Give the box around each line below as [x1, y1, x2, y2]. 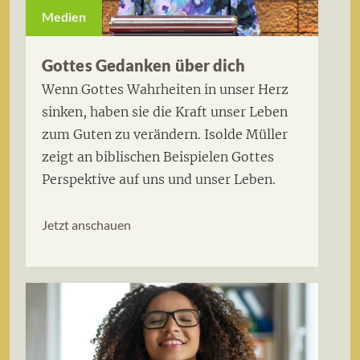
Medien [42, 8, 86, 24]
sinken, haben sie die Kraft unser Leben [42, 104, 288, 121]
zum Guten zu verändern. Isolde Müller [42, 126, 288, 143]
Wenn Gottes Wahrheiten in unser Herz [42, 81, 288, 98]
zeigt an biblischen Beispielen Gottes [42, 149, 274, 166]
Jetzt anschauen [42, 217, 131, 233]
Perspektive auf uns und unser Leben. [42, 171, 276, 188]
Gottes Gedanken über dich [42, 55, 246, 76]
